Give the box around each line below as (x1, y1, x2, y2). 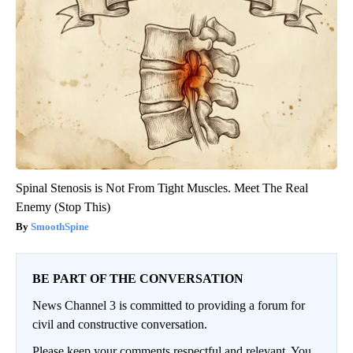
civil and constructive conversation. (32, 317, 207, 331)
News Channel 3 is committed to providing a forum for (32, 298, 305, 312)
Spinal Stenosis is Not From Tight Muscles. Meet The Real (16, 180, 308, 195)
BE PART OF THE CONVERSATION (32, 271, 243, 285)
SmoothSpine (31, 220, 89, 232)
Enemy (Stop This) (16, 199, 110, 214)
